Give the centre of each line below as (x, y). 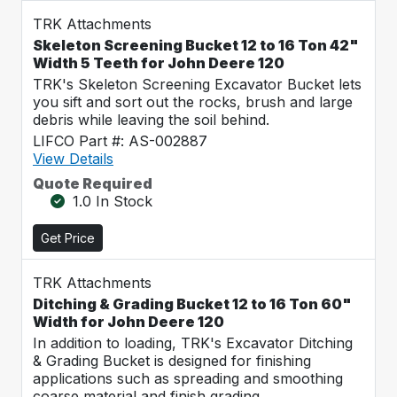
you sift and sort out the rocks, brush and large (193, 102)
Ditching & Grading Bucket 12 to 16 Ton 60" (192, 304)
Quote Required (93, 183)
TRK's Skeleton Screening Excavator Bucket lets (197, 84)
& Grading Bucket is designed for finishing (172, 361)
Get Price (68, 238)
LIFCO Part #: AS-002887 (120, 141)
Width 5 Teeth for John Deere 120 (159, 63)
